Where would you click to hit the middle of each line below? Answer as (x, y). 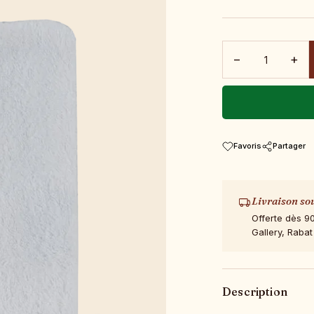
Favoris (248, 146)
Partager (289, 146)
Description (255, 292)
